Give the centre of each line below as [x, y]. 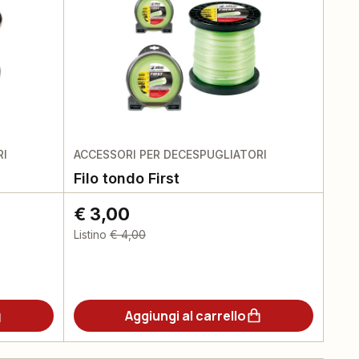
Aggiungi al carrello [185, 316]
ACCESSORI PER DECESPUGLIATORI [170, 154]
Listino [90, 234]
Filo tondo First [126, 178]
